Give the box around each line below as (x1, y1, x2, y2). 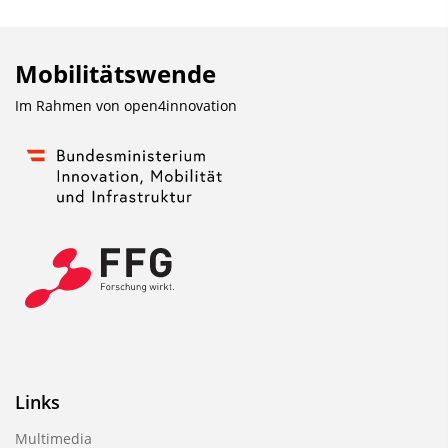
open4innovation (124, 96, 237, 116)
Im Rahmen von (15, 96, 124, 116)
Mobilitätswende (15, 57, 216, 91)
